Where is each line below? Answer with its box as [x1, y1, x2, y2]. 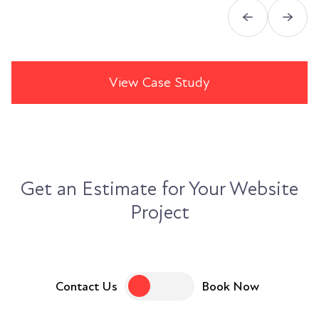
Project [130, 200, 189, 225]
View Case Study [108, 74, 210, 92]
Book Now [202, 278, 259, 294]
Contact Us [56, 278, 117, 294]
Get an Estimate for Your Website [21, 177, 298, 202]
